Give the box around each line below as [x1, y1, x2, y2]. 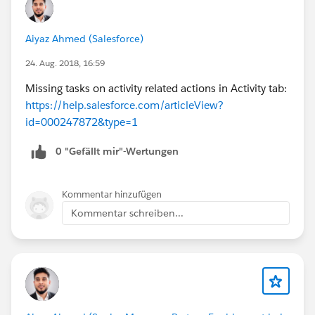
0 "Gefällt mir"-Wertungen [56, 144, 179, 157]
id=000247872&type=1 [25, 115, 138, 129]
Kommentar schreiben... [71, 206, 184, 219]
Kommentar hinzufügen [62, 188, 162, 200]
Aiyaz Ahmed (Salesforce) [25, 32, 143, 45]
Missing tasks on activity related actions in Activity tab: [25, 81, 287, 95]
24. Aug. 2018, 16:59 [25, 56, 105, 69]
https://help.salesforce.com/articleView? [25, 98, 224, 112]
